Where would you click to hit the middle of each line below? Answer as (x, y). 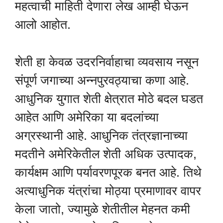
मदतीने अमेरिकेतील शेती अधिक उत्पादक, (106, 154)
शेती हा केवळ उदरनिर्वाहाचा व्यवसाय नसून (107, 61)
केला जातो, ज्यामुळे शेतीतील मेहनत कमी (103, 209)
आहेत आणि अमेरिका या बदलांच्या (87, 117)
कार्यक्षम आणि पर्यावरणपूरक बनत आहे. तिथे (108, 172)
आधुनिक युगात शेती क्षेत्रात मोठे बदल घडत (109, 98)
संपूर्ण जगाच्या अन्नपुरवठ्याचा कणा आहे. (102, 80)
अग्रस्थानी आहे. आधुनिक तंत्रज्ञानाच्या (101, 135)
